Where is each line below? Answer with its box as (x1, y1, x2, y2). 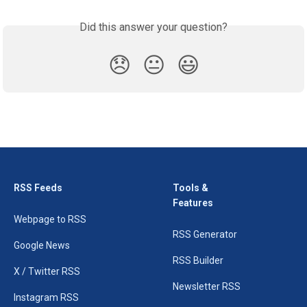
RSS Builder (173, 255, 223, 266)
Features (173, 197, 213, 208)
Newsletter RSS (173, 281, 241, 292)
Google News (14, 240, 70, 251)
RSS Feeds (14, 182, 62, 193)
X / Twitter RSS (14, 266, 80, 277)
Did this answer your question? (79, 20, 228, 34)
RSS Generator (173, 229, 237, 240)
